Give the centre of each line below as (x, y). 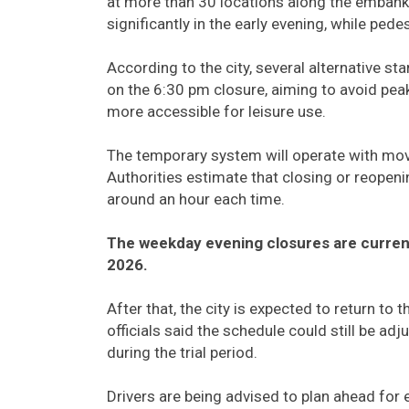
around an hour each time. (196, 199)
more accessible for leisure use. (216, 111)
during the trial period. (182, 352)
